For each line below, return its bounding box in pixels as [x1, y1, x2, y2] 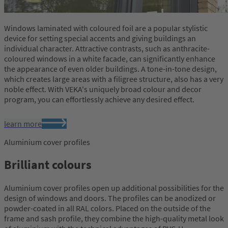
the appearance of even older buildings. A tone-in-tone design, [4, 63, 217, 74]
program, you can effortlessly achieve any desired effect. [4, 94, 194, 104]
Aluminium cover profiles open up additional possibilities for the [4, 183, 224, 193]
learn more [4, 118, 42, 129]
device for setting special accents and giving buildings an [4, 33, 196, 43]
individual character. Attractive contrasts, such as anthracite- [4, 43, 210, 53]
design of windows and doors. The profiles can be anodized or [4, 193, 216, 204]
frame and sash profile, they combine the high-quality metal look [4, 213, 224, 224]
